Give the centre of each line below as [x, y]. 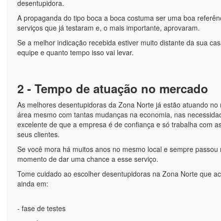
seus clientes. [38, 134]
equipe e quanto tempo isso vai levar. [75, 52]
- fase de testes [41, 208]
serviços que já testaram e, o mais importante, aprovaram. [108, 27]
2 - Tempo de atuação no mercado [112, 88]
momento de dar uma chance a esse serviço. [88, 159]
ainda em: [33, 183]
